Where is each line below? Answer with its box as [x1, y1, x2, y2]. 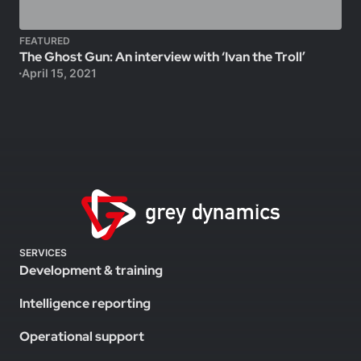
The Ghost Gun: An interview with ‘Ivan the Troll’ [19, 48, 305, 65]
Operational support [19, 328, 144, 345]
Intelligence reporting [19, 295, 151, 312]
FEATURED [19, 35, 70, 47]
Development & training [19, 262, 163, 279]
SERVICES [19, 247, 67, 259]
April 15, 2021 [21, 66, 97, 80]
